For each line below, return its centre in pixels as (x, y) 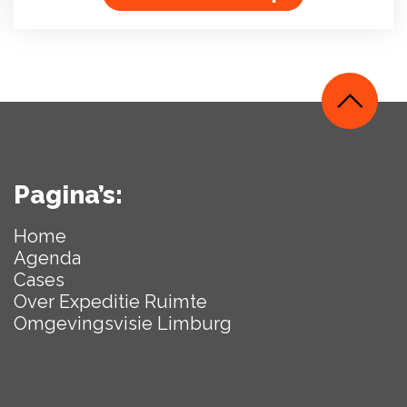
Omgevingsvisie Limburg (122, 324)
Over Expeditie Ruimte (110, 302)
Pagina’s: (68, 195)
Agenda (47, 258)
